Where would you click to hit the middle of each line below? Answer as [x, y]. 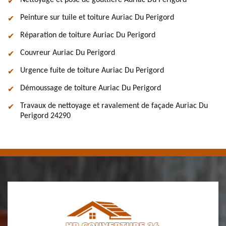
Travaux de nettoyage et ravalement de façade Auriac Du [114, 106]
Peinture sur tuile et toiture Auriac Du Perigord [97, 18]
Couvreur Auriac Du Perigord [68, 53]
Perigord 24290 [45, 116]
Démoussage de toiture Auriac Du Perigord [91, 88]
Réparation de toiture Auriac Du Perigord [88, 35]
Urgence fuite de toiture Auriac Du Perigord [92, 71]
